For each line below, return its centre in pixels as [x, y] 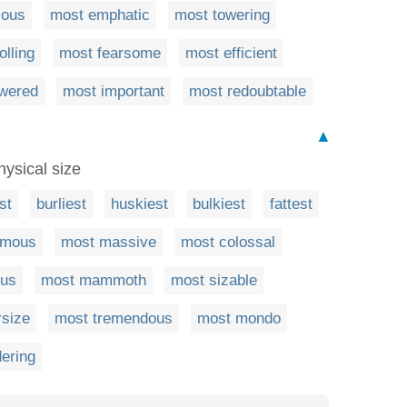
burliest [61, 204]
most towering [222, 15]
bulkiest [219, 204]
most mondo [239, 319]
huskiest [139, 204]
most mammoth [94, 281]
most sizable [214, 281]
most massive [109, 243]
